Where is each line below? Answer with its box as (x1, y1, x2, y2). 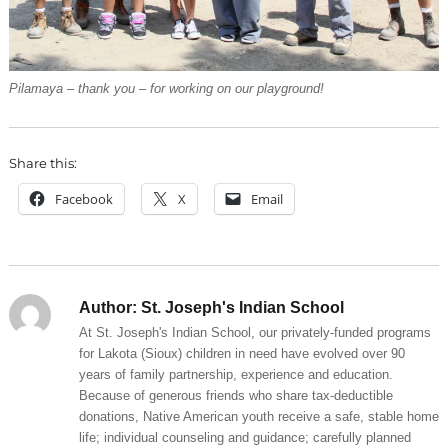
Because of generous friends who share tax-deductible (78, 387, 393, 403)
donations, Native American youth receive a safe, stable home (78, 408, 439, 424)
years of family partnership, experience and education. (78, 366, 393, 382)
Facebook (54, 189, 113, 208)
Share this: (8, 154, 77, 171)
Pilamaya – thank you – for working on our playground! (8, 80, 324, 96)
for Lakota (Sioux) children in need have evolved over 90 (78, 345, 405, 361)
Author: (78, 298, 137, 316)
